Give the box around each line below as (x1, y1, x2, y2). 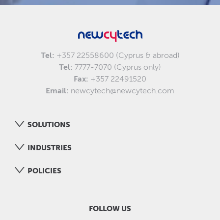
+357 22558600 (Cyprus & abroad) (54, 51, 180, 60)
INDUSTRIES (27, 143, 72, 152)
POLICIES (27, 166, 61, 175)
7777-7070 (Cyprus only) (73, 63, 161, 72)
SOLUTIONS (27, 120, 70, 129)
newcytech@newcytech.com (71, 86, 174, 96)
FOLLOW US (89, 204, 131, 213)
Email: (46, 86, 71, 96)
